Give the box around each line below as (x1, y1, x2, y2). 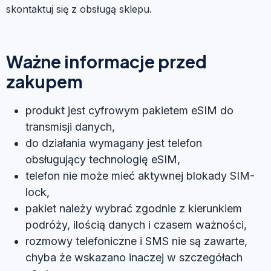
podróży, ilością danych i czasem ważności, (25, 218, 247, 231)
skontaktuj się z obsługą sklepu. (6, 2, 152, 15)
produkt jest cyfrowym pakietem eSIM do (25, 103, 233, 117)
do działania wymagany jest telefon (25, 136, 202, 149)
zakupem (6, 70, 83, 92)
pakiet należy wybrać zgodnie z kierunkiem (25, 201, 242, 215)
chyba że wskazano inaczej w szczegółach (25, 250, 243, 264)
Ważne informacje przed (6, 50, 207, 72)
